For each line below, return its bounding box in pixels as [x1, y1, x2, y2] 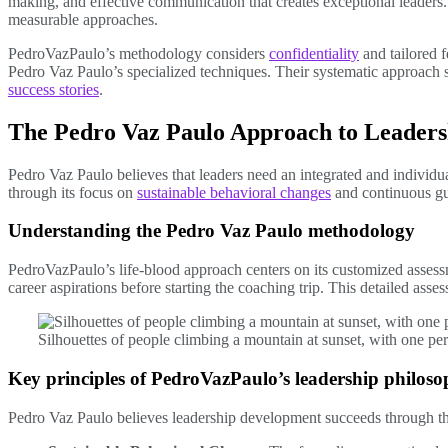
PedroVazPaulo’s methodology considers [8, 44, 269, 62]
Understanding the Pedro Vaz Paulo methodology [8, 220, 415, 242]
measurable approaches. [8, 10, 158, 28]
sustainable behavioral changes [137, 183, 331, 201]
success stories [8, 80, 99, 98]
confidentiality [269, 44, 359, 62]
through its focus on [8, 183, 137, 201]
